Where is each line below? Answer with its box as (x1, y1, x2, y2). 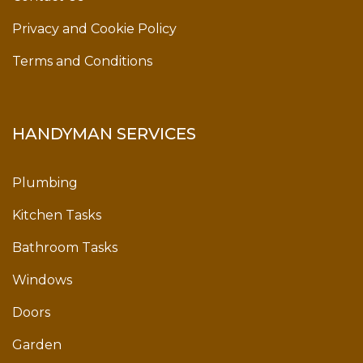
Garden (12, 337, 62, 353)
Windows (12, 272, 72, 288)
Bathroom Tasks (12, 240, 117, 256)
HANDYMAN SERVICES (12, 123, 196, 143)
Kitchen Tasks (12, 207, 101, 224)
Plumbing (12, 175, 78, 191)
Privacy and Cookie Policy (12, 21, 177, 37)
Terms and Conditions (12, 53, 152, 70)
